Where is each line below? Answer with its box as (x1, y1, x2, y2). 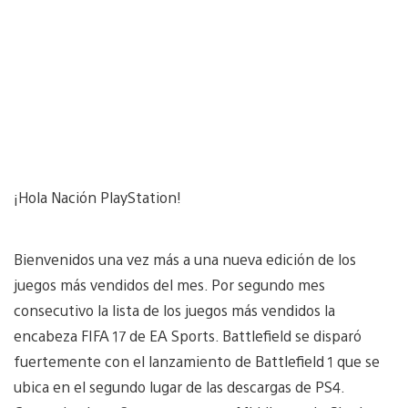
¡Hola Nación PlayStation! (14, 187, 181, 207)
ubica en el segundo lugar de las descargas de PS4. (14, 376, 344, 396)
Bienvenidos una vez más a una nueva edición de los (14, 249, 356, 269)
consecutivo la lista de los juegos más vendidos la (14, 300, 335, 320)
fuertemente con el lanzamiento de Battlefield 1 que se (14, 351, 380, 371)
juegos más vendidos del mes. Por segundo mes (14, 274, 325, 294)
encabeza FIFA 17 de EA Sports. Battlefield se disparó (14, 325, 362, 345)
